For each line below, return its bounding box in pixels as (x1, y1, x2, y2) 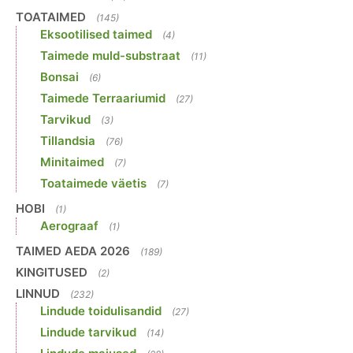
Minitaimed (40, 154, 104, 170)
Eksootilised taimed (40, 27, 152, 43)
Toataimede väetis (40, 176, 147, 191)
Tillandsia (40, 133, 95, 149)
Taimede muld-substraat (40, 48, 180, 64)
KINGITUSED (16, 265, 87, 281)
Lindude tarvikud (40, 325, 136, 340)
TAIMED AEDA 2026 (16, 243, 130, 259)
